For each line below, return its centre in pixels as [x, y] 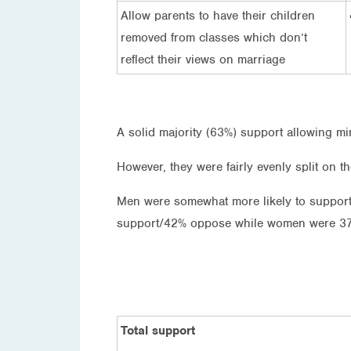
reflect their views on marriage [203, 59]
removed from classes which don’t [214, 37]
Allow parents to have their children [218, 15]
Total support [158, 330]
